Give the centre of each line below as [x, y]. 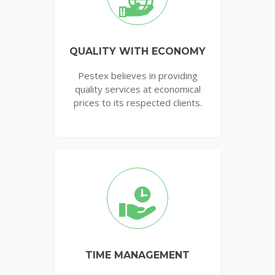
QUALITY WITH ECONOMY [137, 51]
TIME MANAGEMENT [137, 255]
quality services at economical [137, 89]
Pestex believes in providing [137, 75]
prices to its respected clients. [137, 102]
